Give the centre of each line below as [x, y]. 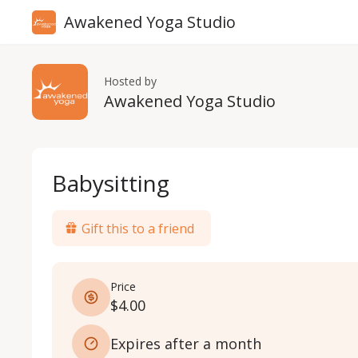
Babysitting [111, 183]
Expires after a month [186, 343]
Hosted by [130, 81]
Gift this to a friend [138, 228]
